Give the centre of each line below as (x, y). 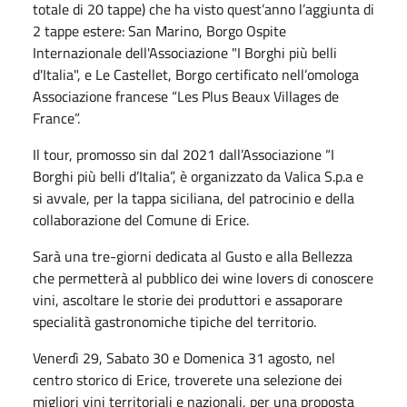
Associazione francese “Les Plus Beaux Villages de (186, 96)
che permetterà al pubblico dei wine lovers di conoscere (203, 278)
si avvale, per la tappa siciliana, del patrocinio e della (194, 198)
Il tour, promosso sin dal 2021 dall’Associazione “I (184, 154)
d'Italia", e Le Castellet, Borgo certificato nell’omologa (196, 74)
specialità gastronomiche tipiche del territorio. (174, 321)
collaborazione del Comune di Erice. (141, 219)
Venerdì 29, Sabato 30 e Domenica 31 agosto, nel (184, 357)
